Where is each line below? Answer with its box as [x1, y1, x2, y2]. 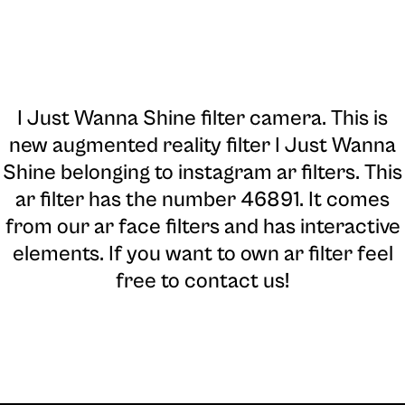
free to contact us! [116, 268, 289, 295]
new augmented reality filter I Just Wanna [9, 133, 396, 159]
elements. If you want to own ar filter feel [12, 241, 393, 268]
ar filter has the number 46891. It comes [15, 187, 390, 213]
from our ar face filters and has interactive [5, 214, 400, 240]
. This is [322, 106, 388, 132]
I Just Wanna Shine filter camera [17, 106, 322, 132]
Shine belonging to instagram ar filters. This [3, 160, 402, 186]
